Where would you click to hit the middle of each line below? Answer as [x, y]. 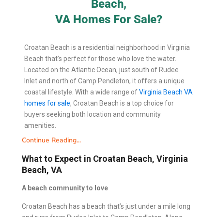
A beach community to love [65, 188]
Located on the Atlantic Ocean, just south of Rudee [101, 70]
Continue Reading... [51, 140]
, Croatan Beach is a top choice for [122, 103]
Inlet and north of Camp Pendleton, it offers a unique [104, 81]
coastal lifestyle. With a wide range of [82, 92]
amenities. [40, 126]
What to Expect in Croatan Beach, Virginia [105, 159]
